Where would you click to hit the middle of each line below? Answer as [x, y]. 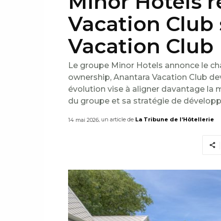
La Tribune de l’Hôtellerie [175, 120]
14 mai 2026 [83, 120]
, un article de [116, 120]
